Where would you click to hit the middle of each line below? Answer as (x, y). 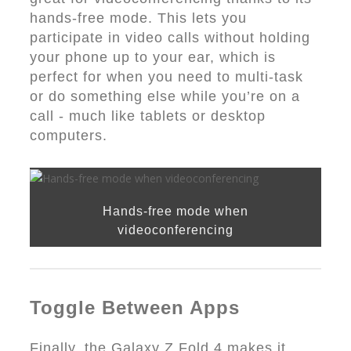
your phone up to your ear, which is (153, 57)
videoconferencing (175, 230)
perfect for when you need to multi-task (166, 77)
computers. (69, 136)
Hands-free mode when (175, 211)
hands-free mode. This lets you (138, 18)
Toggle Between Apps (135, 308)
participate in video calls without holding (170, 38)
